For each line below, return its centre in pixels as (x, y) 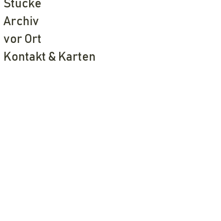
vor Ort (22, 39)
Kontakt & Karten (50, 57)
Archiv (21, 21)
